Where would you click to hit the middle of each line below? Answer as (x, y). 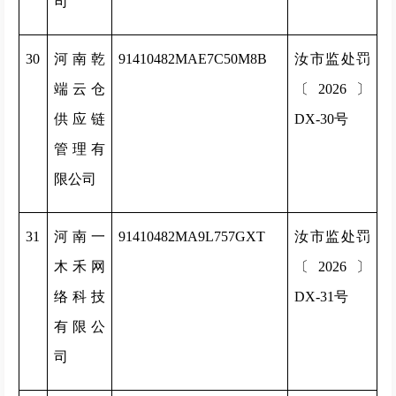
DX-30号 (321, 119)
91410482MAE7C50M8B (193, 59)
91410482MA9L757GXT (192, 236)
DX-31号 (321, 297)
